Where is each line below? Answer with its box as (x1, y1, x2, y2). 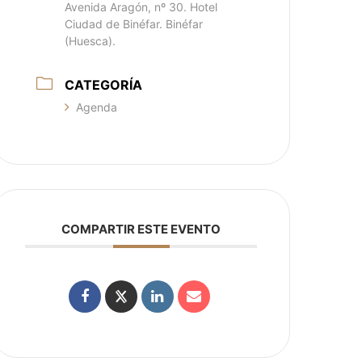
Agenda (76, 100, 118, 114)
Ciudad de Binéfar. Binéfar (65, 17, 204, 31)
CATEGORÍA (65, 77, 143, 93)
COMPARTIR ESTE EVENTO (61, 221, 221, 237)
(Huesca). (65, 34, 116, 48)
